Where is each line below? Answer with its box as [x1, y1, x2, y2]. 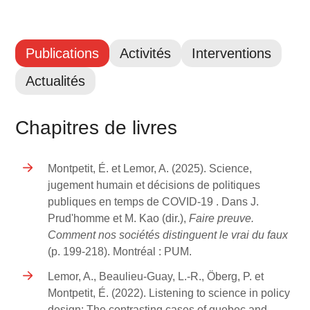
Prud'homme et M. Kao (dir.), [48, 212, 190, 225]
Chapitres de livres [15, 117, 178, 139]
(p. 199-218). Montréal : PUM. [48, 246, 192, 258]
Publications [26, 46, 100, 62]
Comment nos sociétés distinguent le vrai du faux [48, 229, 289, 241]
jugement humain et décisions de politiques [48, 179, 261, 192]
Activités [120, 46, 172, 62]
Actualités [26, 73, 86, 89]
